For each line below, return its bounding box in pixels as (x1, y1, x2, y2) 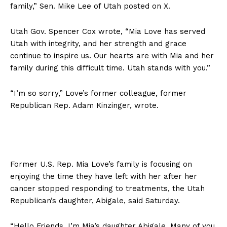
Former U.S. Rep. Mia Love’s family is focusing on (10, 159, 192, 169)
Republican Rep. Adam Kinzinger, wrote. (10, 100, 161, 110)
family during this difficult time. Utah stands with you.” (10, 63, 210, 72)
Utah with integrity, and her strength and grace (10, 39, 186, 48)
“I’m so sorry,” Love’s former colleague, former (10, 88, 186, 98)
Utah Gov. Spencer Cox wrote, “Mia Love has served (10, 26, 205, 36)
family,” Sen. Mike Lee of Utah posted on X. (10, 1, 173, 11)
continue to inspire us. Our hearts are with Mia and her (10, 51, 214, 60)
